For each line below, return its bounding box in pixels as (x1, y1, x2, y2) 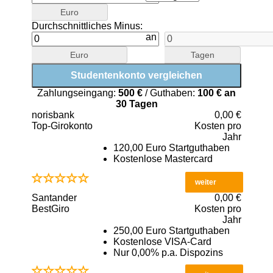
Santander (32, 192, 77, 203)
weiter (195, 177, 217, 186)
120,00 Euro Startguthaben (113, 142, 230, 153)
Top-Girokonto (32, 120, 93, 131)
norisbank (32, 109, 74, 120)
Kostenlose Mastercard (113, 153, 213, 164)
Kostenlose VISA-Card (113, 236, 211, 247)
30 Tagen (115, 98, 158, 109)
